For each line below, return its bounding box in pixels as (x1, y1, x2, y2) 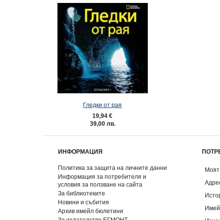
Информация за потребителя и (58, 173, 146, 180)
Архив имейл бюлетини (58, 208, 123, 214)
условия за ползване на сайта (58, 181, 142, 188)
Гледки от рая (83, 101, 122, 108)
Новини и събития (58, 199, 109, 205)
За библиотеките (58, 190, 105, 196)
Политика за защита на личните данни (58, 165, 167, 171)
